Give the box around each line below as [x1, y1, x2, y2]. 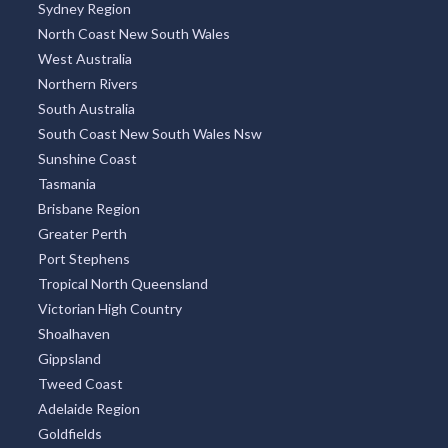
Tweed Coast [37, 375, 123, 392]
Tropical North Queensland [37, 275, 208, 292]
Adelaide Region [37, 400, 140, 417]
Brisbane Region [37, 200, 140, 217]
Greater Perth [37, 225, 127, 242]
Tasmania [37, 175, 96, 192]
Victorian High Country [37, 300, 182, 317]
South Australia [37, 100, 135, 117]
